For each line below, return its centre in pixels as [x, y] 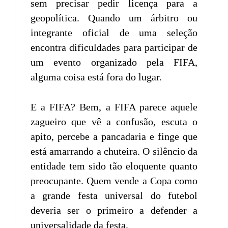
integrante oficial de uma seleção [114, 33]
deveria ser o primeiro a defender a [114, 210]
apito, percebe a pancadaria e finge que [114, 137]
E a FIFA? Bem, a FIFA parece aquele [114, 107]
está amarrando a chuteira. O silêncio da [114, 151]
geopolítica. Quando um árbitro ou [114, 18]
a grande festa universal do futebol [114, 196]
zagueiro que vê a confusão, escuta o [114, 122]
